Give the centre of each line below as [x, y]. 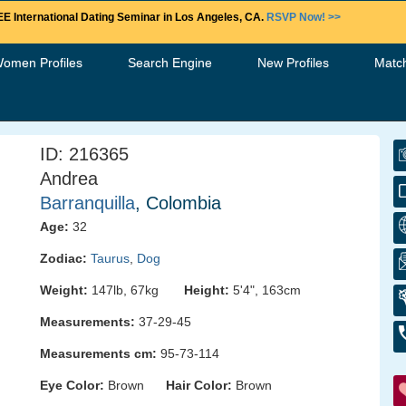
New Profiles [293, 63]
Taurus [110, 258]
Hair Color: [199, 385]
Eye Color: [72, 385]
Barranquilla [87, 203]
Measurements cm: [98, 353]
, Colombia [178, 203]
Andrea [69, 179]
